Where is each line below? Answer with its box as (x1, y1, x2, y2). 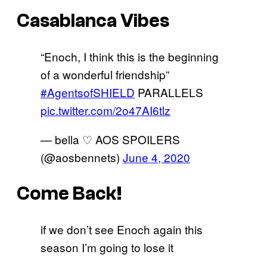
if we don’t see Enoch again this (41, 221, 203, 238)
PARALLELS (135, 84, 203, 101)
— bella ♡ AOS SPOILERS (41, 131, 180, 148)
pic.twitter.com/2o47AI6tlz (41, 102, 170, 119)
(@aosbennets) (41, 149, 123, 166)
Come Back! (17, 182, 122, 204)
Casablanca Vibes (17, 10, 169, 32)
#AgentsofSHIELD (41, 84, 135, 101)
